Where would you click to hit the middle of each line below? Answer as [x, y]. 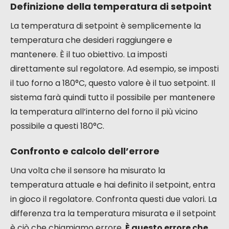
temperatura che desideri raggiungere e [91, 40]
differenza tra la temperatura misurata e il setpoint [113, 213]
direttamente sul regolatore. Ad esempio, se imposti [114, 68]
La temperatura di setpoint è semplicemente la [106, 26]
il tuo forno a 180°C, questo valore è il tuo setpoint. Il [113, 83]
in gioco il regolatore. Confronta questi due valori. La [113, 199]
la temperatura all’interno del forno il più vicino [104, 111]
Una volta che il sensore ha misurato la [88, 170]
